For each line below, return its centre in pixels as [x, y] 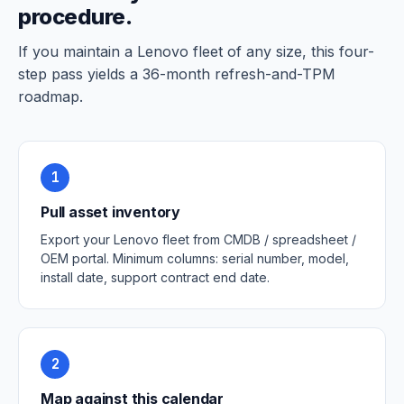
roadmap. [50, 96]
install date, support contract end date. [155, 277]
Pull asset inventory [110, 212]
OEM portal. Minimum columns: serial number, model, [195, 258]
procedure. [75, 17]
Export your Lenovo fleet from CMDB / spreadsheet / [198, 239]
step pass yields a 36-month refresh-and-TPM [177, 74]
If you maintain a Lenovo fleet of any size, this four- [196, 51]
